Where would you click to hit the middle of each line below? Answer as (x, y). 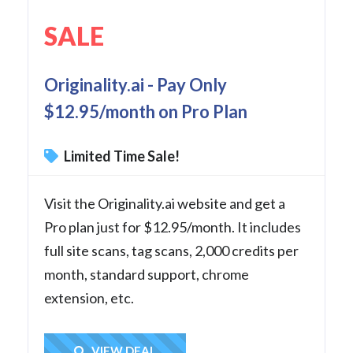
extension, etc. (89, 298)
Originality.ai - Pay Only (136, 85)
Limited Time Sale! (121, 156)
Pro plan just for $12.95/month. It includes (173, 227)
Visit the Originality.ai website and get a (165, 204)
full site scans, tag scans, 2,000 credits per (171, 251)
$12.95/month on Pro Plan (146, 112)
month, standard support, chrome (147, 275)
